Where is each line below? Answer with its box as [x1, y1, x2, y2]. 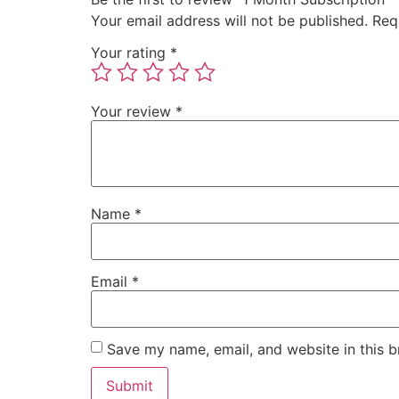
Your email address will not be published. [91, 12, 368, 30]
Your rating [91, 44, 170, 62]
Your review [91, 102, 175, 121]
